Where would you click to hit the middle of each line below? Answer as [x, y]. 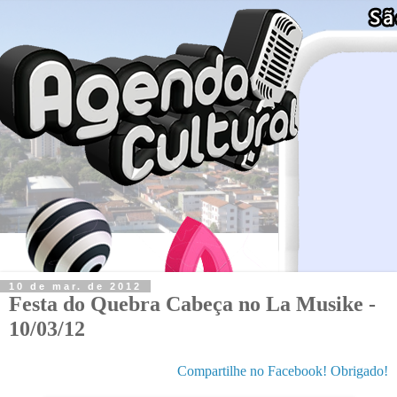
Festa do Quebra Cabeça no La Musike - [192, 303]
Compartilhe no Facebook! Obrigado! [283, 370]
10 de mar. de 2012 [75, 286]
